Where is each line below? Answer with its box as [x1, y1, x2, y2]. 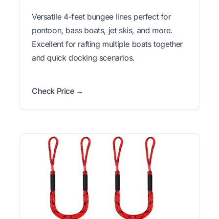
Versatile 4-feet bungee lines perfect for [32, 12, 171, 22]
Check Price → [32, 86, 84, 96]
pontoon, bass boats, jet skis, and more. [32, 25, 173, 36]
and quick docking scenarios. [32, 53, 135, 63]
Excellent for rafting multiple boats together [32, 39, 183, 49]
